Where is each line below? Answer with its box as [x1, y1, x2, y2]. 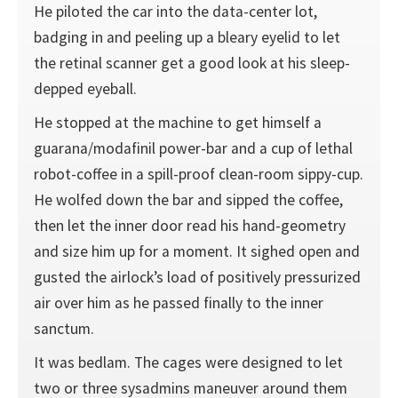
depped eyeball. [33, 79, 137, 99]
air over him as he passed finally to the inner [33, 292, 323, 313]
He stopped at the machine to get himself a [33, 112, 322, 132]
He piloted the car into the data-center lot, [33, 2, 317, 22]
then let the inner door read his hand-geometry [33, 215, 346, 235]
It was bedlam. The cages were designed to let [33, 352, 343, 372]
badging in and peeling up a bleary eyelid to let [33, 28, 340, 48]
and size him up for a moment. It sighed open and [33, 241, 360, 261]
